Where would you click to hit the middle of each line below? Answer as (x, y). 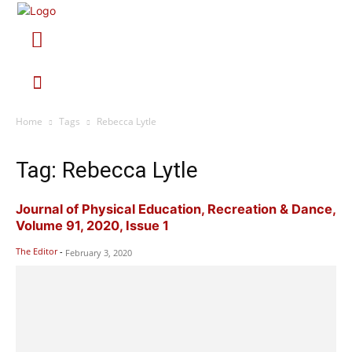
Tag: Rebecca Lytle (107, 170)
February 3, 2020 (99, 252)
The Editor (37, 251)
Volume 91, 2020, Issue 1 (92, 225)
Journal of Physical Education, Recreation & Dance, (176, 209)
